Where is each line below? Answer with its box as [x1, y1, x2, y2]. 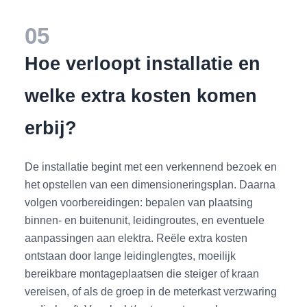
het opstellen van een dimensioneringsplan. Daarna [25, 177, 276, 191]
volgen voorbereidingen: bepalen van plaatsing [25, 195, 254, 208]
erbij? [25, 116, 77, 138]
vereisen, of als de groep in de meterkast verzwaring [25, 284, 278, 297]
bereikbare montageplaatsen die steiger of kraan [25, 267, 260, 280]
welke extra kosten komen [25, 84, 258, 106]
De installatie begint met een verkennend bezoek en [25, 160, 278, 173]
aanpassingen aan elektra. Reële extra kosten [25, 231, 248, 244]
